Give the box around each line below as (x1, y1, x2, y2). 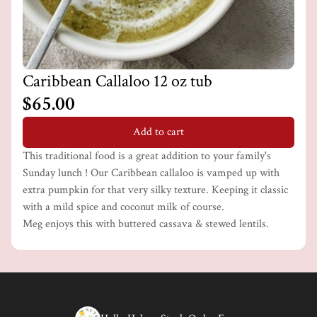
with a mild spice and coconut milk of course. (23, 200, 224, 214)
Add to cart (133, 125, 184, 139)
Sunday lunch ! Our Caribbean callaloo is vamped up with (23, 166, 279, 180)
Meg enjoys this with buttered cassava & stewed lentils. (23, 217, 269, 231)
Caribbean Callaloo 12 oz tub (23, 70, 212, 92)
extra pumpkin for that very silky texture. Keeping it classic (23, 183, 288, 197)
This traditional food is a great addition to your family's (23, 149, 271, 163)
